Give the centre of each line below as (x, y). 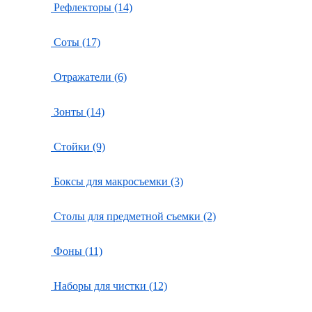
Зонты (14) (78, 112)
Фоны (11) (77, 251)
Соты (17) (76, 42)
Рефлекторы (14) (92, 7)
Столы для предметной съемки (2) (133, 216)
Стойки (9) (78, 147)
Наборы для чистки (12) (109, 286)
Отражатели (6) (89, 77)
